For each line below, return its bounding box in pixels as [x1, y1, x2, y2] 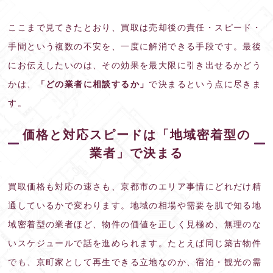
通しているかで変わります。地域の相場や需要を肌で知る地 [8, 200, 262, 210]
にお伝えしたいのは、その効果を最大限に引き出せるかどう [8, 60, 262, 70]
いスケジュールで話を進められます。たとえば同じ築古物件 [8, 238, 262, 248]
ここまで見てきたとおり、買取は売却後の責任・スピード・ [8, 22, 262, 32]
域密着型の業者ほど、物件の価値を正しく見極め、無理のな [8, 219, 262, 229]
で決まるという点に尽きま [149, 79, 262, 89]
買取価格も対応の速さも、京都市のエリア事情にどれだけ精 [8, 181, 262, 191]
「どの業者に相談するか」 [36, 79, 149, 89]
